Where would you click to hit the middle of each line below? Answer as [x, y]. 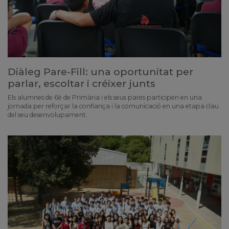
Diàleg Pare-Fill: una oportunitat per [100, 72]
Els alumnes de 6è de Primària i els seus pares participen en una [105, 98]
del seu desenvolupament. [48, 115]
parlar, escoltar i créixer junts [82, 84]
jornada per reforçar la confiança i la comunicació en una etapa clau [113, 106]
